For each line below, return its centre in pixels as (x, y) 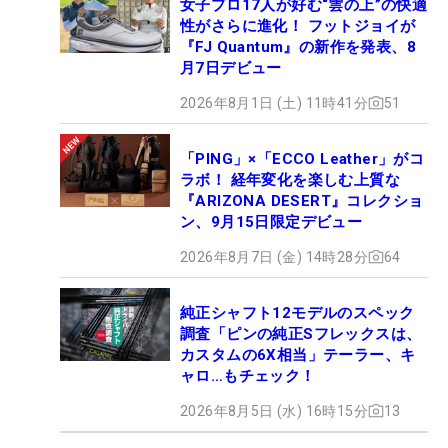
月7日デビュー (231, 67)
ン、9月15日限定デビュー (271, 221)
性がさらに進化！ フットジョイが (298, 25)
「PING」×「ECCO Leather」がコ (302, 158)
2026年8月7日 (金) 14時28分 (274, 256)
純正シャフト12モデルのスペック (297, 312)
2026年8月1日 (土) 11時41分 (274, 102)
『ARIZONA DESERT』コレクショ (302, 200)
